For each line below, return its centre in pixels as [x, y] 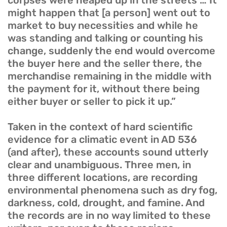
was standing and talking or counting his [105, 38]
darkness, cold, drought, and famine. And [106, 203]
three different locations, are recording [103, 178]
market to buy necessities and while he [103, 26]
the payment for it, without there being [104, 89]
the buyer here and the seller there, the [105, 64]
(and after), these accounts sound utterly [108, 152]
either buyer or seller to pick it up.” [92, 102]
